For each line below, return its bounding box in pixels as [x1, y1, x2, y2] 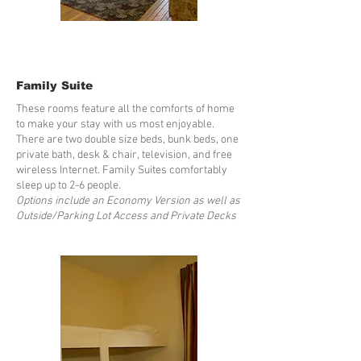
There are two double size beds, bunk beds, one [16, 133, 239, 147]
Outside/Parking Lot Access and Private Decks [16, 210, 236, 223]
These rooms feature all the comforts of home [16, 102, 234, 116]
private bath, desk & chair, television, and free [16, 148, 232, 162]
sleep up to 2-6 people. [16, 179, 121, 193]
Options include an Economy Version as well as [16, 194, 240, 208]
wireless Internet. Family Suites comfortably [16, 164, 227, 177]
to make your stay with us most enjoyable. [16, 118, 214, 131]
